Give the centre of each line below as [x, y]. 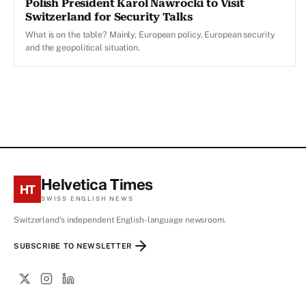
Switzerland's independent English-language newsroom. [120, 220]
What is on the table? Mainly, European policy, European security [150, 35]
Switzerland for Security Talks [109, 17]
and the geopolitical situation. [83, 48]
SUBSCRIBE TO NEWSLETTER [73, 246]
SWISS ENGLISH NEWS [87, 199]
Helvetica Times [97, 184]
